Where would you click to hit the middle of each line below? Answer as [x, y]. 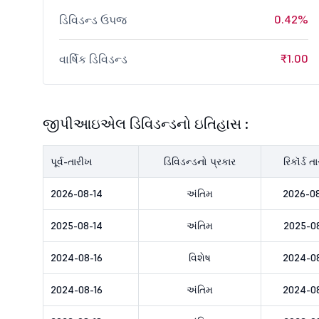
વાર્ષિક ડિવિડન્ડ [93, 59]
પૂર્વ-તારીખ [72, 162]
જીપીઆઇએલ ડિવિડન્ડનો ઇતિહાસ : [146, 124]
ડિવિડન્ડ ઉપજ [93, 20]
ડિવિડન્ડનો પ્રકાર [200, 162]
